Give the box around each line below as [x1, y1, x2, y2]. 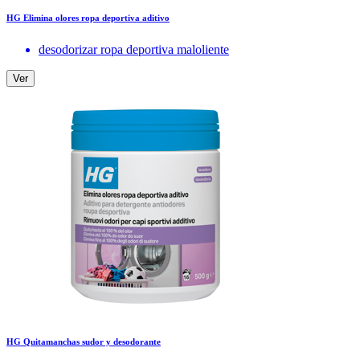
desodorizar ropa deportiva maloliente [39, 43, 229, 57]
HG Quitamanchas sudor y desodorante [6, 337, 161, 347]
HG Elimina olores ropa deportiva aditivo [6, 13, 170, 23]
